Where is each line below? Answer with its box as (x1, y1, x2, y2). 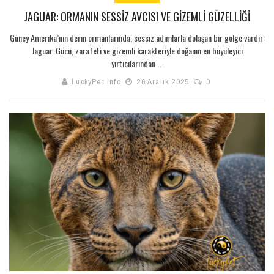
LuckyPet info (72, 76, 121, 87)
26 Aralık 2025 (134, 76, 192, 87)
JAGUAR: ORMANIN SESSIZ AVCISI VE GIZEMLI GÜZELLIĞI (24, 9, 250, 25)
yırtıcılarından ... (111, 57, 163, 70)
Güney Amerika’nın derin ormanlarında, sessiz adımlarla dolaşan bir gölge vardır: (9, 31, 265, 45)
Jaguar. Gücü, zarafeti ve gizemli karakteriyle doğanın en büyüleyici (31, 44, 243, 57)
